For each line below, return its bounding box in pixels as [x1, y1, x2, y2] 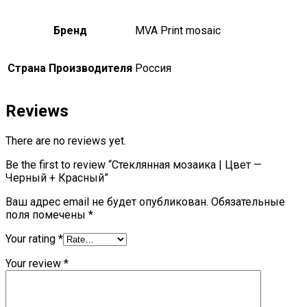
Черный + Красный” [5, 171, 108, 185]
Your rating [5, 232, 58, 246]
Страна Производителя [8, 62, 132, 75]
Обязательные [211, 195, 285, 209]
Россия [135, 62, 171, 75]
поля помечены [5, 208, 88, 222]
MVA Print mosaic [135, 24, 221, 38]
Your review [5, 257, 64, 271]
